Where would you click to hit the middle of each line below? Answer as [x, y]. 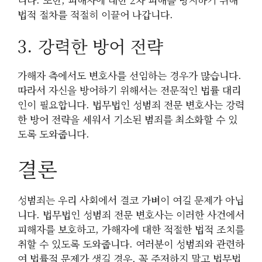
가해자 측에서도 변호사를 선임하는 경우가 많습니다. [130, 75]
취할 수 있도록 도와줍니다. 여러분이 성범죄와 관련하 [131, 243]
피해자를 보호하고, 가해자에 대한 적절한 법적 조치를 [131, 229]
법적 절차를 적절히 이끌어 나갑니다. [95, 14]
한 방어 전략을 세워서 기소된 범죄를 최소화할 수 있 [127, 119]
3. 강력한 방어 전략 [90, 46]
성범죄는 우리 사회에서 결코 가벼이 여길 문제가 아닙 [131, 199]
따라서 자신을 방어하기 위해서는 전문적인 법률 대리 [129, 90]
